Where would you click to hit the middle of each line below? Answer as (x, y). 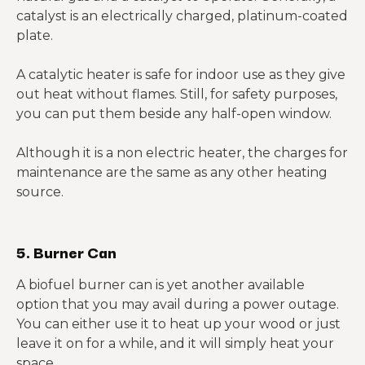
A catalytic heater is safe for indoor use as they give (181, 75)
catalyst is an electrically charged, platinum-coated (182, 16)
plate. (35, 35)
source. (40, 192)
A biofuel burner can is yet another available (161, 285)
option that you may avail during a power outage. (178, 304)
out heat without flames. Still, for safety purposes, (177, 94)
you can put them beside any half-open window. (174, 114)
